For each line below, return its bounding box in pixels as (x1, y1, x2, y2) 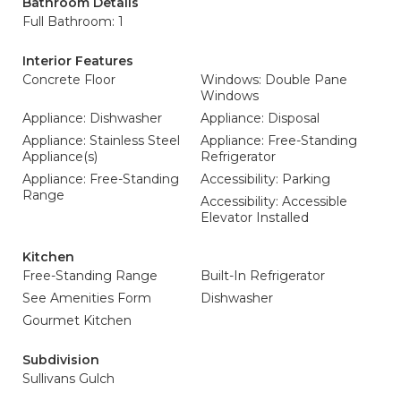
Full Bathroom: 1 (22, 13, 124, 30)
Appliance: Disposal (200, 110, 320, 126)
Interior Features (22, 53, 133, 69)
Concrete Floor (22, 72, 115, 88)
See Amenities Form (22, 290, 151, 306)
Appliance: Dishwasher (22, 110, 162, 126)
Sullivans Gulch (22, 371, 115, 387)
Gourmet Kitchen (22, 312, 132, 328)
